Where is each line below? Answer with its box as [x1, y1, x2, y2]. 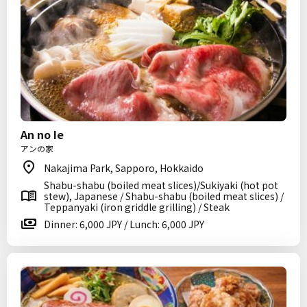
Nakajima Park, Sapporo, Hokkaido [44, 161, 204, 175]
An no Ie [21, 126, 64, 143]
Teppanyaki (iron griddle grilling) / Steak [44, 200, 230, 214]
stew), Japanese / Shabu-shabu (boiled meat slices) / [44, 189, 284, 203]
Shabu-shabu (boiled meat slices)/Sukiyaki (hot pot [44, 178, 278, 192]
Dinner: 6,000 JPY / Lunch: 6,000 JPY [44, 217, 204, 231]
